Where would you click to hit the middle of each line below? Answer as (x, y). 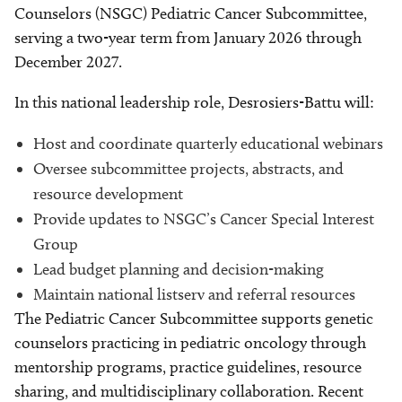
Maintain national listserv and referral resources (194, 295)
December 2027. (68, 62)
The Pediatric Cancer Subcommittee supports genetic (194, 319)
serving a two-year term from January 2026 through (188, 38)
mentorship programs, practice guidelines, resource (188, 367)
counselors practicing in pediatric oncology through (190, 343)
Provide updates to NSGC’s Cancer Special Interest (204, 219)
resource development (108, 194)
